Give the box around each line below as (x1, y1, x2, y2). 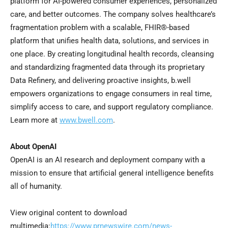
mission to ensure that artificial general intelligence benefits (10, 168, 214, 178)
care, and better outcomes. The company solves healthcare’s (10, 10, 216, 19)
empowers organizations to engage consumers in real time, (10, 89, 212, 99)
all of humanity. (10, 182, 62, 191)
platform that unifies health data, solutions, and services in (10, 36, 209, 46)
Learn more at (10, 116, 60, 125)
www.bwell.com (60, 116, 113, 125)
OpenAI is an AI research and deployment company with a (10, 155, 205, 165)
